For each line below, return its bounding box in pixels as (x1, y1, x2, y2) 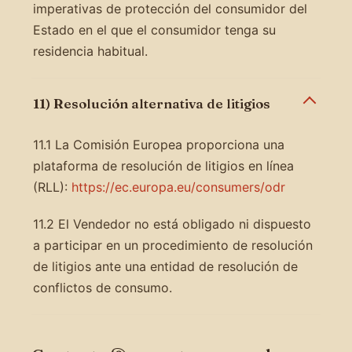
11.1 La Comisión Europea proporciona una (32, 136, 284, 152)
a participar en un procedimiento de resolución (32, 236, 313, 253)
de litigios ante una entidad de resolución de (32, 258, 298, 274)
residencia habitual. (32, 42, 148, 59)
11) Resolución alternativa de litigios (32, 94, 270, 112)
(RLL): (32, 178, 71, 195)
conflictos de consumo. (32, 279, 172, 295)
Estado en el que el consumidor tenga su (32, 21, 276, 38)
